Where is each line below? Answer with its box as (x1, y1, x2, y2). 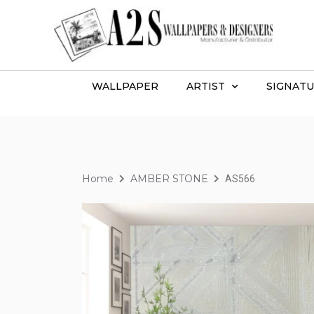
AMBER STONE (130, 172, 208, 185)
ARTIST (186, 79, 225, 93)
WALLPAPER (92, 79, 158, 93)
